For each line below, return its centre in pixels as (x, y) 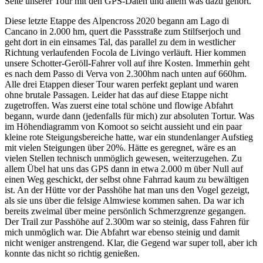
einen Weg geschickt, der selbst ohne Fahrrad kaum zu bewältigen (127, 180)
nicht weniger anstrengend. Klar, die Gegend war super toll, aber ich (131, 243)
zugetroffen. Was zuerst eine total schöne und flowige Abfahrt (119, 106)
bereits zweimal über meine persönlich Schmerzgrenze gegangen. (125, 211)
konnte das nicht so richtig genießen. (72, 254)
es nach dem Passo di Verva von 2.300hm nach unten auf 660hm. (126, 74)
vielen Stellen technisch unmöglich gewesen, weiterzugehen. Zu (123, 159)
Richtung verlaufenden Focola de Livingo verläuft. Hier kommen (125, 53)
